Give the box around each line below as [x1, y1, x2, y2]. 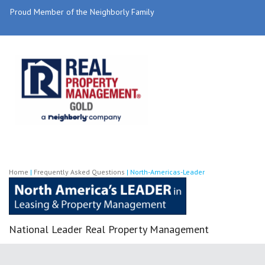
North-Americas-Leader [130, 167, 205, 176]
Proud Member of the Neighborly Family [10, 7, 154, 17]
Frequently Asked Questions [34, 167, 125, 176]
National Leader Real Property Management [9, 222, 209, 236]
